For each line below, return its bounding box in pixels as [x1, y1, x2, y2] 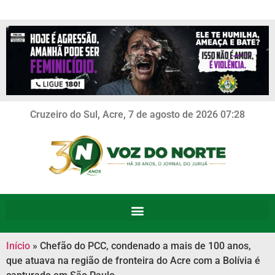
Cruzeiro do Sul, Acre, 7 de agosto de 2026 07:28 [30, 108, 245, 120]
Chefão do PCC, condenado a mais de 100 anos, [40, 240, 251, 252]
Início [6, 240, 30, 252]
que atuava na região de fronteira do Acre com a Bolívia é [6, 255, 260, 266]
